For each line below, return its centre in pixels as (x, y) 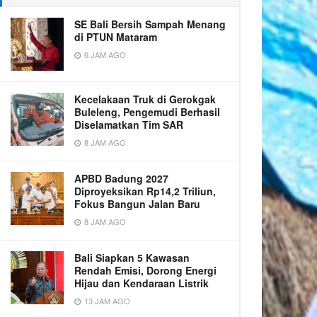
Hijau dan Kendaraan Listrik (142, 283)
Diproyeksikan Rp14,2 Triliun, (145, 191)
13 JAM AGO (106, 301)
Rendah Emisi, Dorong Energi (145, 270)
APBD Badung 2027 (121, 178)
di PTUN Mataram (116, 37)
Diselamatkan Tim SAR (129, 125)
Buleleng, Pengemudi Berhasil (147, 112)
